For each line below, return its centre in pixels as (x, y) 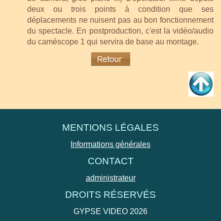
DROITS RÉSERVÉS (110, 194)
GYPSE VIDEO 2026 (110, 211)
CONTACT (110, 161)
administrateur (110, 178)
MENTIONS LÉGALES (110, 127)
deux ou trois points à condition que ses (120, 9)
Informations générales (110, 144)
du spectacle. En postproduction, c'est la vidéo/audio (120, 31)
